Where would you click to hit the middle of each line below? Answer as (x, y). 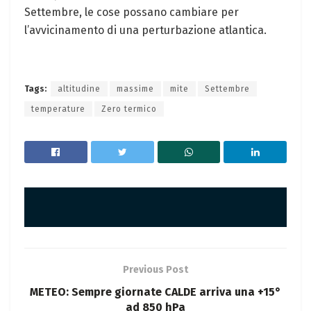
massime (135, 89)
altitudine (79, 89)
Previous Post (155, 270)
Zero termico (129, 109)
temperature (58, 109)
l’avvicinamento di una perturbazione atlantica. (145, 31)
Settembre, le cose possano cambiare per (132, 12)
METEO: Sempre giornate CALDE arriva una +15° (155, 292)
